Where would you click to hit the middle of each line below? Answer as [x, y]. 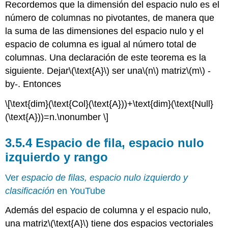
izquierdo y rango [57, 157]
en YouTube [80, 191]
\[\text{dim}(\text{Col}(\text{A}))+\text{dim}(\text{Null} [109, 104]
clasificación [30, 191]
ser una [126, 71]
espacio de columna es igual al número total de [101, 45]
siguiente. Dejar [37, 71]
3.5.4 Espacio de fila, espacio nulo [105, 142]
